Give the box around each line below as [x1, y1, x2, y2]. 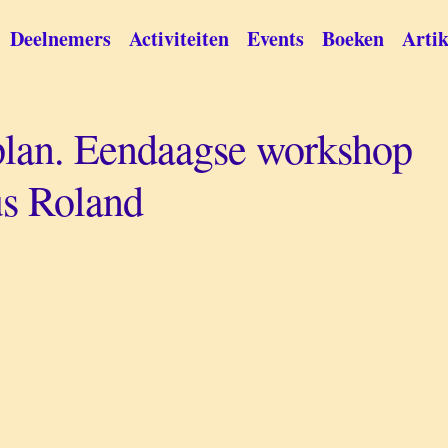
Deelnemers [10, 24, 111, 53]
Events [247, 24, 304, 53]
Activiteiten [129, 24, 229, 53]
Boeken [322, 24, 384, 53]
